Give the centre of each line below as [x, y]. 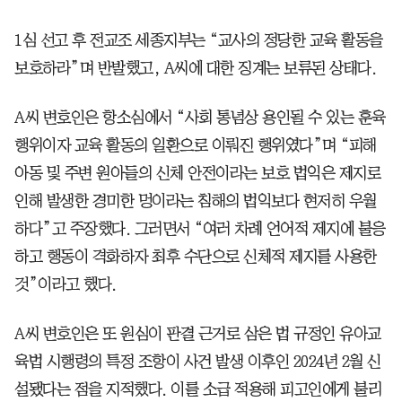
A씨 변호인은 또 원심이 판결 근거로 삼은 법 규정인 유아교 [198, 333]
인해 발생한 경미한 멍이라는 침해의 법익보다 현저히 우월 [196, 201]
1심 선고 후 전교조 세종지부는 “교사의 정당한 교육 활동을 [199, 40]
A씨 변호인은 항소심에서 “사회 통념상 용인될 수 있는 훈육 [200, 117]
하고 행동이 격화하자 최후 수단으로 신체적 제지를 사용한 [196, 256]
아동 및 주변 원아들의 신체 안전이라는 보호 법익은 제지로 [197, 173]
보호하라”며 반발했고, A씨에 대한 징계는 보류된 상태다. [195, 68]
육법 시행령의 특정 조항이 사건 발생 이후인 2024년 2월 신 [198, 361]
